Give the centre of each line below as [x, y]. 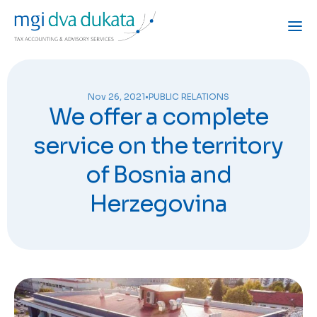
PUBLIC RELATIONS [189, 97]
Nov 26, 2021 [116, 97]
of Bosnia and [158, 175]
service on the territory [158, 146]
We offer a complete [158, 117]
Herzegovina [158, 204]
